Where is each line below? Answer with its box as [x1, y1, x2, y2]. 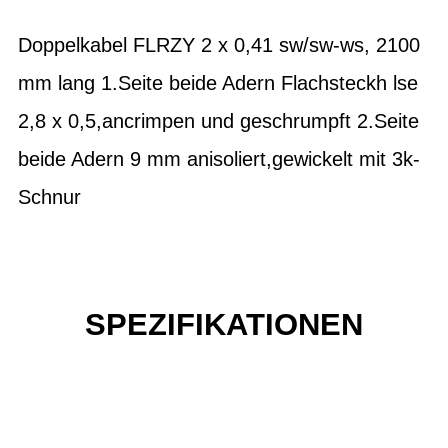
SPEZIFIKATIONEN [85, 307, 363, 342]
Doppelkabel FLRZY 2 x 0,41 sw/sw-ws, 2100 [18, 34, 420, 56]
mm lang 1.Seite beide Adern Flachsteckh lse [18, 72, 418, 94]
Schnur [18, 186, 81, 208]
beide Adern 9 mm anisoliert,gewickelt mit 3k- [18, 148, 420, 170]
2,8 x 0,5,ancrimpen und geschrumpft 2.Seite [18, 110, 419, 132]
